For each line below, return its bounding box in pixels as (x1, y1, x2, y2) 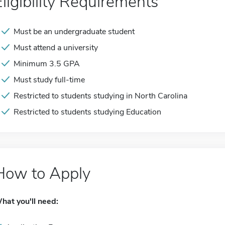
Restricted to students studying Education (14, 106, 161, 118)
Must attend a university (14, 42, 98, 53)
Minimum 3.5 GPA (14, 58, 80, 69)
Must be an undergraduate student (14, 26, 135, 37)
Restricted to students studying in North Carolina (14, 90, 187, 101)
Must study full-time (14, 74, 85, 85)
